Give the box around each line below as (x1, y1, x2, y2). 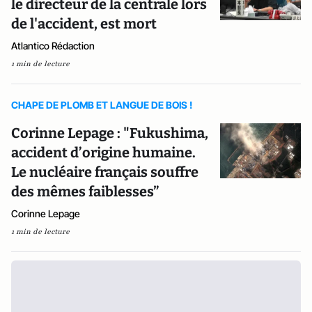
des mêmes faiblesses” (11, 183, 159, 201)
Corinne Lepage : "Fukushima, (11, 125, 208, 142)
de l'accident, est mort (11, 15, 157, 33)
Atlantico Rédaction (11, 40, 95, 52)
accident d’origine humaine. (11, 144, 196, 162)
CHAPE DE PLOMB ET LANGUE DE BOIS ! (11, 99, 192, 111)
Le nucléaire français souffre (11, 164, 198, 181)
